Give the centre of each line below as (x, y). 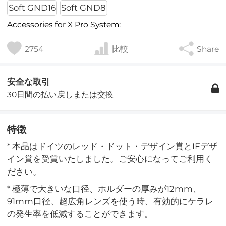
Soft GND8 (84, 8)
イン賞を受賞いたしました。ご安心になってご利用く (110, 159)
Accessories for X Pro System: (64, 25)
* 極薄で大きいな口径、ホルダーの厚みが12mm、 (104, 188)
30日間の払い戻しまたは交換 (61, 95)
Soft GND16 (32, 8)
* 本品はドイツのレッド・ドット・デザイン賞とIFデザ (112, 147)
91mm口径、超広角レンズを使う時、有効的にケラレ (110, 201)
